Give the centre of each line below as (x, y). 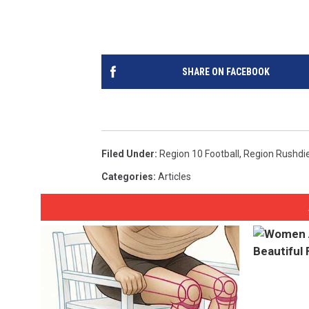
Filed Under (128, 154)
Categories (127, 177)
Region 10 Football (199, 154)
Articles (175, 177)
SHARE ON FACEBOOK (226, 72)
